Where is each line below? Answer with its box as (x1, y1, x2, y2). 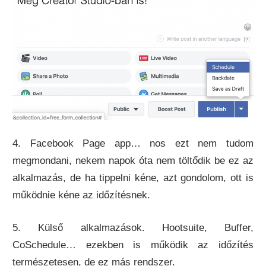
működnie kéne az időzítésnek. (12, 189, 151, 201)
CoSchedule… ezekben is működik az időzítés (12, 239, 254, 251)
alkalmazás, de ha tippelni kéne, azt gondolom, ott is (12, 172, 254, 184)
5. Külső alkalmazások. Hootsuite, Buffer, (12, 221, 254, 233)
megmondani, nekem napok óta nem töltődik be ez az (12, 155, 254, 167)
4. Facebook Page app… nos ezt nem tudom (12, 138, 254, 150)
